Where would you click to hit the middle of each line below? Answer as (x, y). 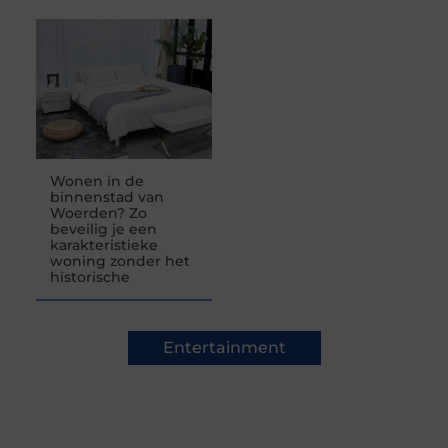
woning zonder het (119, 261)
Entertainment (224, 348)
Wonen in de (96, 181)
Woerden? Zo (98, 213)
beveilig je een (103, 229)
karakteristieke (103, 245)
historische (89, 277)
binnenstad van (106, 197)
